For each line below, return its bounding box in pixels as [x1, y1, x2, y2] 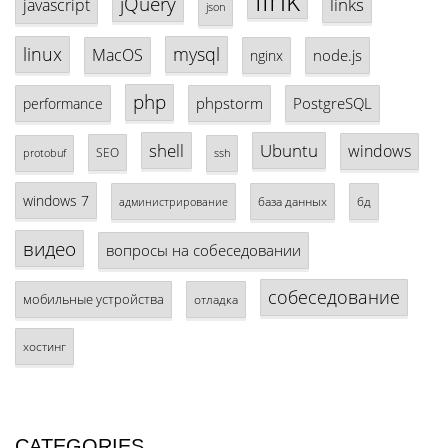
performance [23, 94, 103, 114]
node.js [313, 45, 362, 66]
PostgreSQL [293, 93, 372, 114]
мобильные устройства [23, 290, 164, 309]
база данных [258, 193, 327, 210]
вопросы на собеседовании [106, 240, 301, 261]
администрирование [119, 194, 228, 210]
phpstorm [196, 93, 263, 114]
